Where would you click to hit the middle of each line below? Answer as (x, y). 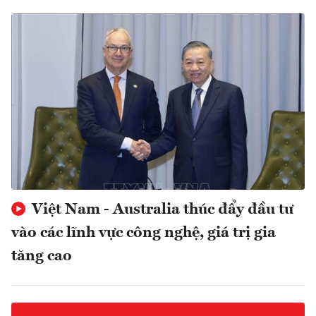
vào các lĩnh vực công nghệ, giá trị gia (144, 233)
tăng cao (42, 256)
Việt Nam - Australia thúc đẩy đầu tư (161, 210)
